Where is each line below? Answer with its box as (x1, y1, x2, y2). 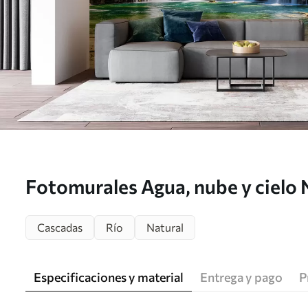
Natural (146, 221, 184, 234)
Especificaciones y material (34, 269, 184, 285)
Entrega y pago (200, 269, 283, 285)
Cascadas (37, 221, 82, 234)
